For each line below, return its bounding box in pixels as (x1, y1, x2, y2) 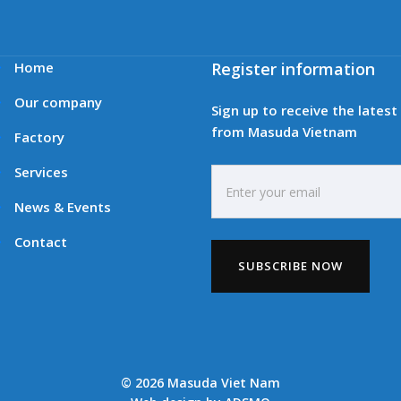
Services (14, 163, 68, 181)
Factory (14, 128, 64, 146)
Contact (14, 233, 67, 251)
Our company (14, 93, 102, 111)
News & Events (14, 198, 111, 216)
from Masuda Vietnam (211, 123, 357, 141)
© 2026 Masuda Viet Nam (121, 374, 280, 391)
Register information (211, 58, 375, 80)
